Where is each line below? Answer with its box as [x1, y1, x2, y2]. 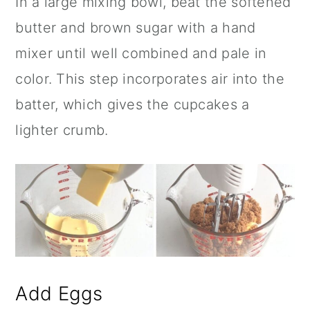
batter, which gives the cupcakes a [15, 95, 250, 113]
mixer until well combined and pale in [15, 44, 267, 62]
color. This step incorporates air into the [15, 70, 284, 87]
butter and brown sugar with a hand [15, 19, 256, 36]
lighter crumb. [15, 121, 109, 138]
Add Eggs [15, 282, 103, 306]
